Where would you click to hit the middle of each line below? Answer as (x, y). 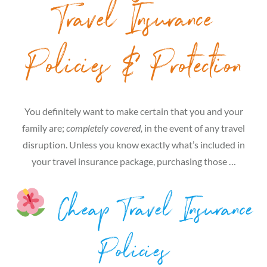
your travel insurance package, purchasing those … (133, 161)
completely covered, (104, 128)
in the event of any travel (194, 128)
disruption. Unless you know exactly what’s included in (133, 144)
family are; (44, 128)
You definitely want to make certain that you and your (133, 111)
